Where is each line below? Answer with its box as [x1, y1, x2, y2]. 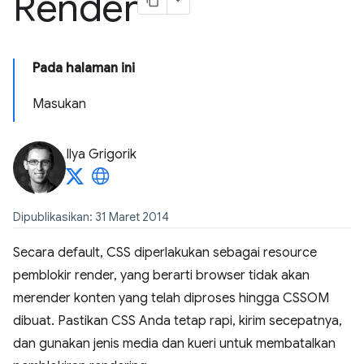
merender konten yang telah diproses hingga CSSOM [13, 290, 329, 306]
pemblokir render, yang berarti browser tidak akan [13, 267, 310, 284]
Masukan [32, 96, 86, 112]
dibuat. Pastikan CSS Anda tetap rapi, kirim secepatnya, [13, 313, 342, 329]
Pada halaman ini [32, 60, 135, 76]
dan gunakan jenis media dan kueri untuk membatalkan [13, 336, 336, 352]
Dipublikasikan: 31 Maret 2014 [13, 210, 169, 224]
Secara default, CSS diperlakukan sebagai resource [13, 245, 317, 261]
